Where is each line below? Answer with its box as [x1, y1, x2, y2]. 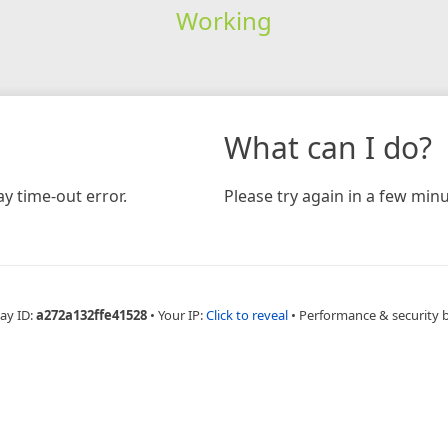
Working [175, 3, 272, 37]
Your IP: [157, 305, 206, 324]
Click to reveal [205, 305, 288, 324]
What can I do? [224, 126, 432, 168]
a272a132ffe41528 [35, 305, 147, 324]
